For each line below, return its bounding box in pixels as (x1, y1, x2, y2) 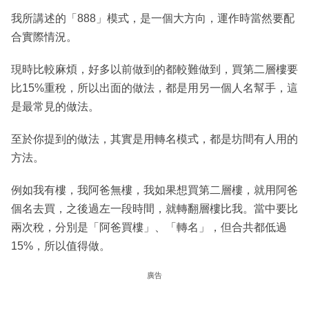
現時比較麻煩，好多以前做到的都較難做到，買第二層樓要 (11, 63, 298, 75)
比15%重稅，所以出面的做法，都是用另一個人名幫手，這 (11, 81, 298, 94)
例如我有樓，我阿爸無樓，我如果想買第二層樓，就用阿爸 (11, 183, 298, 196)
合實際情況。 (11, 30, 77, 43)
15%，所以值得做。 (11, 239, 110, 252)
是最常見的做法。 (11, 100, 99, 112)
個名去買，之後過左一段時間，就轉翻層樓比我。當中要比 (11, 202, 298, 215)
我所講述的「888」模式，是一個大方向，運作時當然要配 (11, 12, 295, 24)
